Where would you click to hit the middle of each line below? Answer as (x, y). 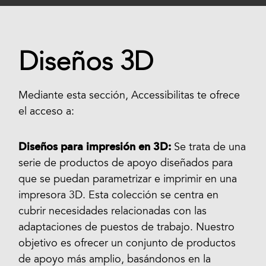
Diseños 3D (86, 63)
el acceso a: (47, 112)
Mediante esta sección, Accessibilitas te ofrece (129, 96)
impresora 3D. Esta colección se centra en (119, 196)
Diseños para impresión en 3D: (95, 147)
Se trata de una (209, 148)
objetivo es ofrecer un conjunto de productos (127, 244)
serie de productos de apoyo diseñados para (126, 164)
